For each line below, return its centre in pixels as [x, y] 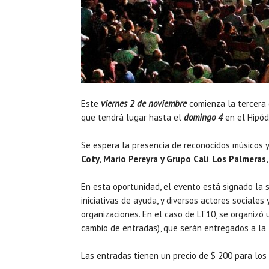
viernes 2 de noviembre [144, 103]
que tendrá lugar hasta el [132, 117]
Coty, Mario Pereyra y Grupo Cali [145, 159]
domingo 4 [203, 117]
